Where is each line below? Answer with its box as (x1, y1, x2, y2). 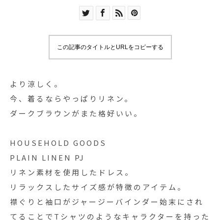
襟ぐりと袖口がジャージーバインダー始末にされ (10, 196, 204, 207)
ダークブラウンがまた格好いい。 (10, 108, 142, 118)
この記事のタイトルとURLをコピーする (56, 44, 164, 51)
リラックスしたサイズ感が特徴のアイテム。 (10, 182, 186, 192)
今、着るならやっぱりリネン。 (10, 93, 133, 104)
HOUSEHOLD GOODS (10, 137, 107, 148)
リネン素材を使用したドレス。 (10, 167, 134, 177)
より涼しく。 (10, 79, 63, 89)
